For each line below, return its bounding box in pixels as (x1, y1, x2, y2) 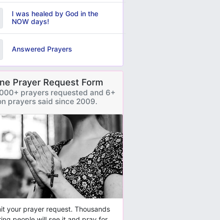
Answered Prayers (11, 45, 72, 54)
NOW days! (11, 17, 49, 26)
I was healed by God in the (11, 9, 98, 18)
